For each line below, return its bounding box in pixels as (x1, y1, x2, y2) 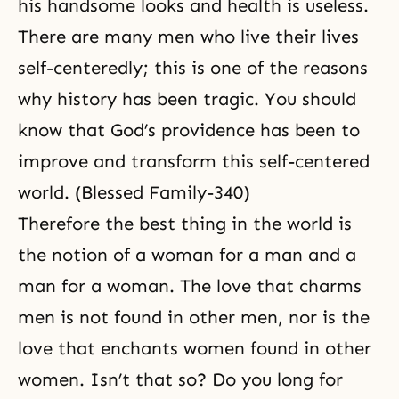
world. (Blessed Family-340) (18, 182, 250, 203)
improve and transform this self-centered (18, 151, 370, 172)
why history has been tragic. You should (18, 88, 356, 110)
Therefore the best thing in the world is (18, 213, 352, 234)
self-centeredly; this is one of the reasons (18, 57, 368, 78)
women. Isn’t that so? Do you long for (18, 369, 343, 390)
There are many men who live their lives (18, 26, 359, 47)
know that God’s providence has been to (18, 119, 360, 141)
